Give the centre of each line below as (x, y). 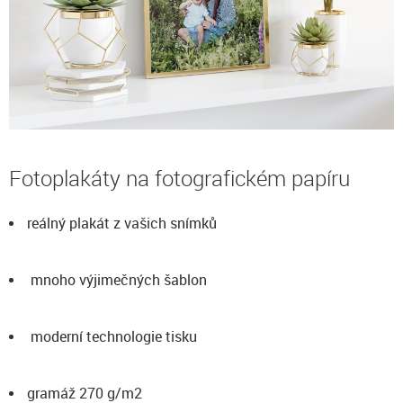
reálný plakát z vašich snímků (122, 223)
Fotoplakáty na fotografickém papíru (179, 178)
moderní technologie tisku (112, 336)
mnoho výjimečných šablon (117, 280)
